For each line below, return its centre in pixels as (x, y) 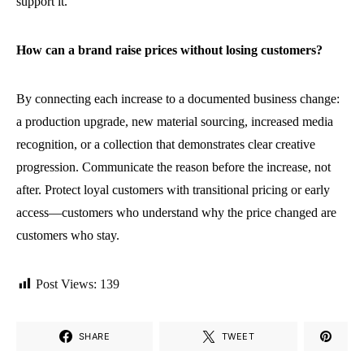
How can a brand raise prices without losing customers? (169, 50)
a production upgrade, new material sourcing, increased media (175, 122)
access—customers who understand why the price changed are (176, 213)
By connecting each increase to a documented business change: (178, 99)
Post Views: (66, 284)
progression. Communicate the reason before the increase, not (173, 167)
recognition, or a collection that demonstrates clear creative (166, 145)
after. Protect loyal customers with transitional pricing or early (173, 190)
